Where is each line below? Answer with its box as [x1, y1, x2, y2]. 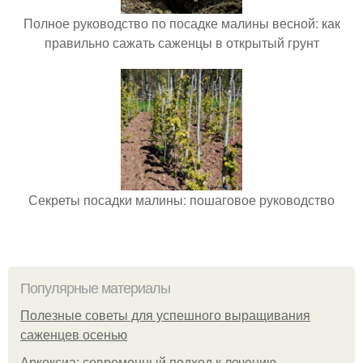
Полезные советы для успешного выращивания [20, 308, 310, 322]
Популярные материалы [20, 280, 170, 297]
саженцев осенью [20, 327, 127, 342]
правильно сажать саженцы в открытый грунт [44, 32, 319, 52]
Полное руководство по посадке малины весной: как [23, 13, 340, 32]
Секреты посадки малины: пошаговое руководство [28, 190, 335, 209]
